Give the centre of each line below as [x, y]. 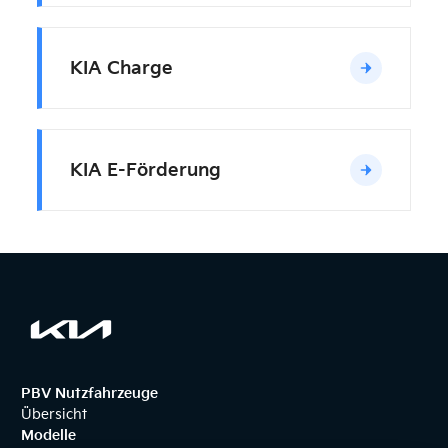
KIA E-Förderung [145, 170]
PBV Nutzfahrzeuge [89, 393]
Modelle [48, 435]
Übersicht [53, 414]
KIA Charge [121, 68]
